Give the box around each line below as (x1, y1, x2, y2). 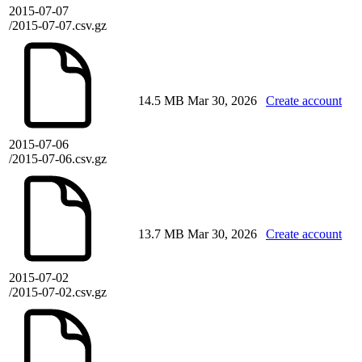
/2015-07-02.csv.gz (9, 285, 107, 300)
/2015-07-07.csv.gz (9, 19, 107, 33)
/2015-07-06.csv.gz (9, 152, 107, 166)
